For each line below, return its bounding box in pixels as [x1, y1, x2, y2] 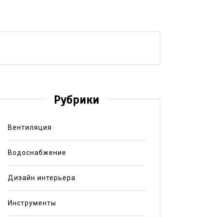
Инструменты [7, 199, 56, 207]
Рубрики [53, 92, 99, 107]
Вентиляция [7, 123, 52, 131]
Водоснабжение [7, 148, 66, 156]
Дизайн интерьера [7, 173, 76, 182]
